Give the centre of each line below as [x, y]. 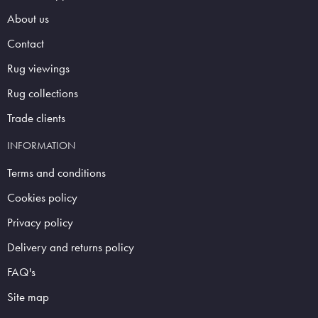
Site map [28, 297]
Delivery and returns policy [71, 248]
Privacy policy [40, 223]
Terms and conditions [56, 173]
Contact [26, 44]
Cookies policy [42, 198]
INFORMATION [41, 146]
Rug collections [43, 94]
